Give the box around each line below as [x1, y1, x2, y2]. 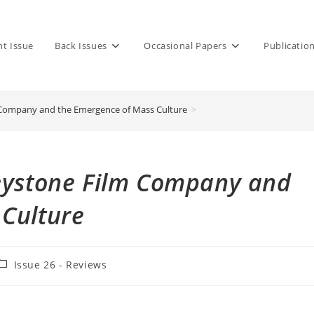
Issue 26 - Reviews [13, 258, 107, 271]
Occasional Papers [144, 39, 227, 52]
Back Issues [55, 39, 107, 52]
